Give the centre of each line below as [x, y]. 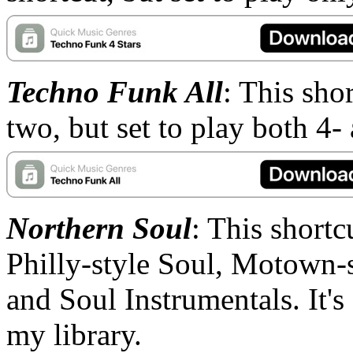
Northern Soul [99, 228]
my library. [74, 334]
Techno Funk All [115, 91]
